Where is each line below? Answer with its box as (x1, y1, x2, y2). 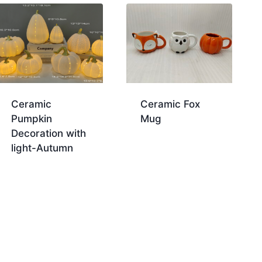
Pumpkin (11, 112, 53, 125)
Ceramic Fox (140, 98, 201, 110)
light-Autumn (11, 142, 74, 154)
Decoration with (11, 127, 87, 139)
